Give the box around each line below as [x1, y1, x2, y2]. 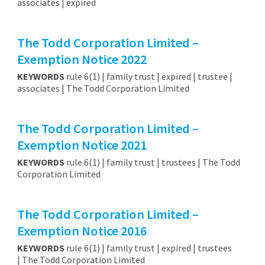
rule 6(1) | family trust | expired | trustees [64, 242, 232, 254]
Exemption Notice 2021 [17, 137, 147, 154]
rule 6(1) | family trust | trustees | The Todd [64, 156, 240, 168]
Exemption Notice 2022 [17, 51, 147, 67]
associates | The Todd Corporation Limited [17, 82, 189, 94]
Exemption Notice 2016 [17, 222, 147, 240]
